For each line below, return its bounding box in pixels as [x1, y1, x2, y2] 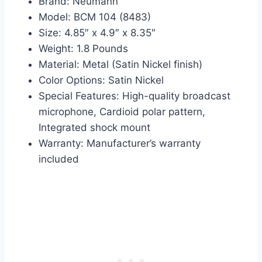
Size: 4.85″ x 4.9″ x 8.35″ [39, 27, 156, 39]
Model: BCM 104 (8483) [39, 11, 151, 23]
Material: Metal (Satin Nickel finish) [39, 58, 202, 71]
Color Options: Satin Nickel [39, 74, 164, 87]
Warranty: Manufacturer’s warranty [39, 137, 201, 150]
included [39, 153, 79, 166]
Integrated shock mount [39, 122, 150, 134]
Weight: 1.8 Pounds [39, 43, 128, 55]
